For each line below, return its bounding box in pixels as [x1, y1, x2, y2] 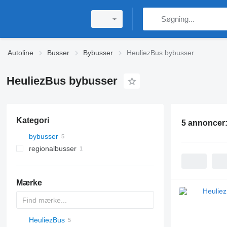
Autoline [8, 49, 33, 57]
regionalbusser [28, 144, 77, 153]
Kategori [16, 116, 49, 125]
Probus [39, 216, 62, 224]
